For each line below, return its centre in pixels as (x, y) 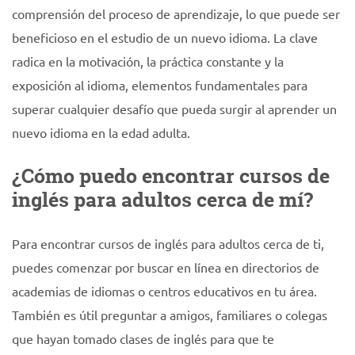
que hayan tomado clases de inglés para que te (143, 338)
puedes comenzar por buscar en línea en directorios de (166, 267)
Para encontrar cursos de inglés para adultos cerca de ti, (168, 243)
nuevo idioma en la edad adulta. (101, 132)
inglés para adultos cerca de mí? (162, 200)
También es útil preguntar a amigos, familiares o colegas (170, 315)
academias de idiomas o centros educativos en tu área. (164, 291)
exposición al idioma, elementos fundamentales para (160, 85)
